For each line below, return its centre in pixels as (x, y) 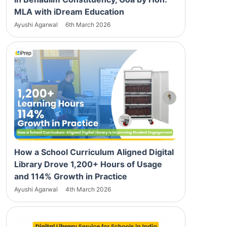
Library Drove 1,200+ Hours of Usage (88, 164)
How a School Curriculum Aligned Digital (94, 152)
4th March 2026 (88, 189)
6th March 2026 (88, 24)
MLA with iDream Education (69, 11)
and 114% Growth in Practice (71, 176)
